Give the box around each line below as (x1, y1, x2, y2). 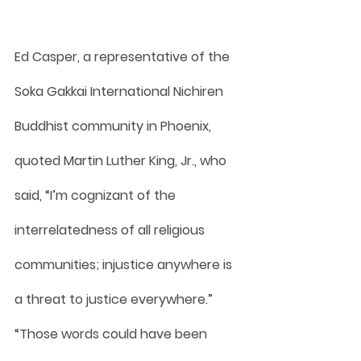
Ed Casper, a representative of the (15, 47, 233, 66)
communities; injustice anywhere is (15, 255, 235, 274)
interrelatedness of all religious (15, 220, 208, 239)
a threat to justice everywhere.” (15, 289, 216, 309)
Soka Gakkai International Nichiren (15, 81, 226, 101)
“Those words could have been (15, 324, 210, 343)
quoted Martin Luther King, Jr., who (15, 151, 230, 170)
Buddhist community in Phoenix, (15, 116, 214, 135)
